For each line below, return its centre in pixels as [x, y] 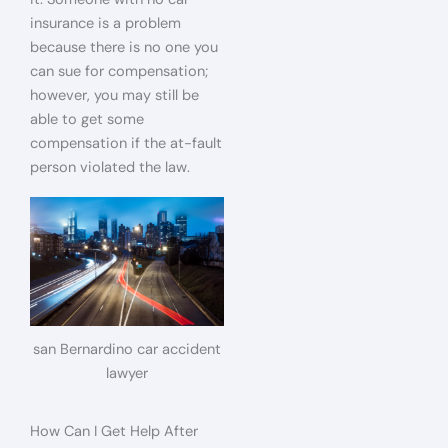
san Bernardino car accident [127, 350]
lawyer [127, 374]
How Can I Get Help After [114, 431]
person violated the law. [110, 167]
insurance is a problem [105, 23]
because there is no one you [124, 47]
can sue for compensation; [119, 71]
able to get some [87, 119]
